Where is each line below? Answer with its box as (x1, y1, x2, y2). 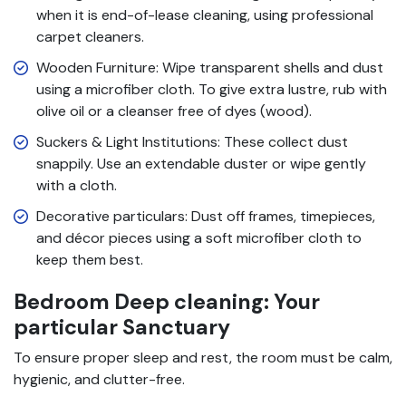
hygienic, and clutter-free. (14, 369, 185, 389)
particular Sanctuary (14, 313, 235, 341)
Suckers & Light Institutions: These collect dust (36, 131, 348, 151)
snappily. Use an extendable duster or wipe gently (36, 153, 366, 173)
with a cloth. (36, 175, 117, 195)
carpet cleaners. (36, 26, 144, 46)
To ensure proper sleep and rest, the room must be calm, (14, 347, 392, 367)
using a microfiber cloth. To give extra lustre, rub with (36, 79, 387, 99)
